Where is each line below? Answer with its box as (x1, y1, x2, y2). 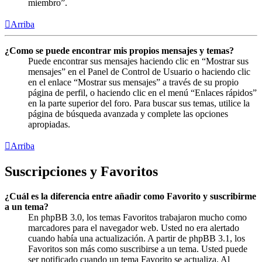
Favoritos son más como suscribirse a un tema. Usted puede (28, 244, 247, 254)
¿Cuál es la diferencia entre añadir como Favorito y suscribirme (5, 191, 256, 202)
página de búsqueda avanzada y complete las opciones (28, 109, 228, 119)
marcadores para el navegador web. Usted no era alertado (28, 223, 239, 233)
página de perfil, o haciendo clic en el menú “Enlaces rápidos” (28, 88, 257, 98)
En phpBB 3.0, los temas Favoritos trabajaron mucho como (28, 212, 247, 223)
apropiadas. (28, 119, 70, 130)
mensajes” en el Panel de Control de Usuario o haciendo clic (28, 67, 250, 77)
